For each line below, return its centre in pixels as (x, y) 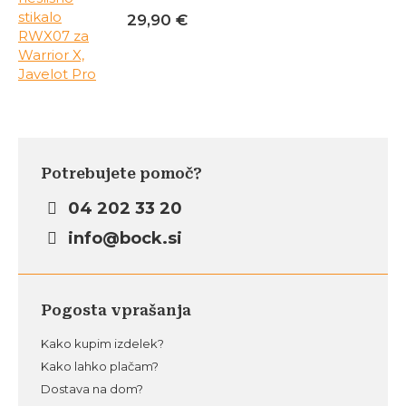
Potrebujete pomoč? (121, 174)
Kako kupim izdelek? (102, 343)
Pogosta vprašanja (116, 310)
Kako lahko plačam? (100, 366)
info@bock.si (123, 238)
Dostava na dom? (92, 389)
